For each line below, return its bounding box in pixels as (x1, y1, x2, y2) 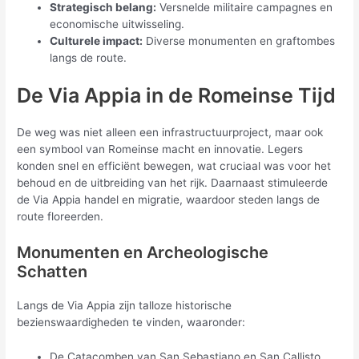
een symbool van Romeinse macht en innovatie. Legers (17, 143, 304, 155)
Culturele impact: (50, 34, 143, 48)
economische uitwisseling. (50, 18, 185, 31)
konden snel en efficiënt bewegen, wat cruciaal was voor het (17, 159, 332, 172)
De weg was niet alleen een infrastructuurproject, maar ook (17, 126, 324, 139)
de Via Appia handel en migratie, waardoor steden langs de (17, 193, 321, 206)
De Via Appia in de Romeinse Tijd (17, 83, 337, 107)
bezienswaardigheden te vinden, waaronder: (17, 315, 246, 329)
